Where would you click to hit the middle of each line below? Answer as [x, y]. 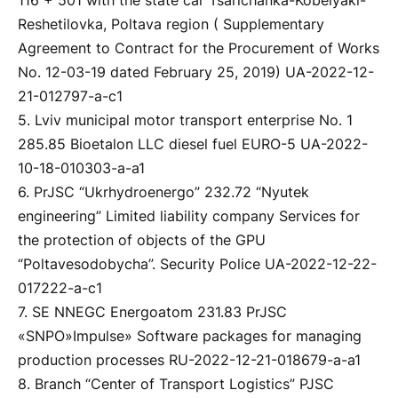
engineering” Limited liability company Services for [189, 217]
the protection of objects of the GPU [142, 241]
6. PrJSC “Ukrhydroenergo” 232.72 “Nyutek [163, 193]
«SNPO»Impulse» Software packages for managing [190, 337]
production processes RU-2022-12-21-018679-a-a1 [189, 361]
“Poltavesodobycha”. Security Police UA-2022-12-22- [197, 265]
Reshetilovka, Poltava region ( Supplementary [171, 25]
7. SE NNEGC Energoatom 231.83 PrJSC [152, 313]
